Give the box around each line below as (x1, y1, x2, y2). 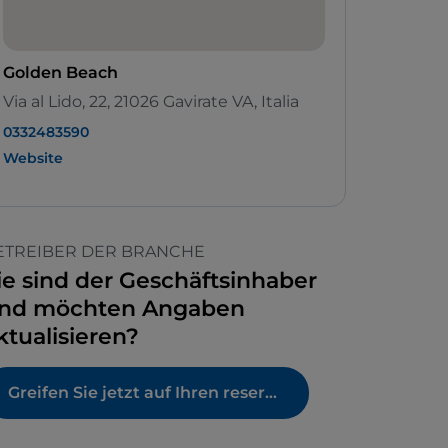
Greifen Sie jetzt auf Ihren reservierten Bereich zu (265, 383, 277, 403)
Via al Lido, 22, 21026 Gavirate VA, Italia (3, 92, 299, 112)
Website (3, 149, 63, 168)
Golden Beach (3, 63, 118, 83)
